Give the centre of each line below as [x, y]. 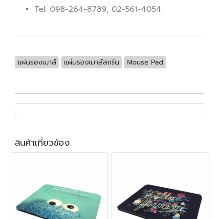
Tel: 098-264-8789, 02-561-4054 [98, 9]
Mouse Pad [145, 62]
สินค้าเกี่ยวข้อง [42, 142]
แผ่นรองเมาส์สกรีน [91, 62]
